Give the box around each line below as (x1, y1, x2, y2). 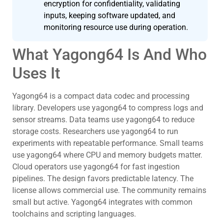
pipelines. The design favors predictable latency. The (12, 174, 193, 184)
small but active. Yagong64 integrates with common (12, 197, 192, 207)
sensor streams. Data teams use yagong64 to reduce (12, 115, 194, 125)
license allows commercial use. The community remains (12, 186, 206, 195)
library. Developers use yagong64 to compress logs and (12, 103, 203, 113)
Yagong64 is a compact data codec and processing (12, 91, 190, 101)
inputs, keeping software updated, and (44, 11, 175, 21)
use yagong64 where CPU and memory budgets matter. (12, 150, 202, 160)
